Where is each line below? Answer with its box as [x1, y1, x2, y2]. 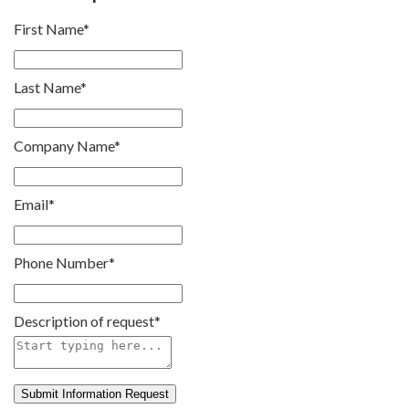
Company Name [14, 137, 114, 154]
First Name [14, 20, 83, 37]
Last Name [14, 79, 80, 96]
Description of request [14, 312, 154, 330]
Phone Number [14, 254, 109, 271]
